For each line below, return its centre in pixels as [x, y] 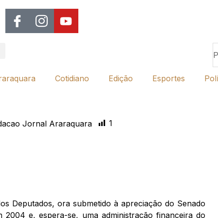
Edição [121, 78]
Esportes [169, 78]
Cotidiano [72, 78]
